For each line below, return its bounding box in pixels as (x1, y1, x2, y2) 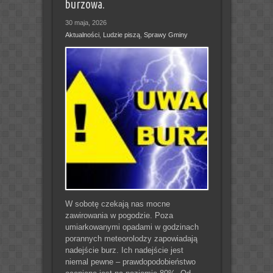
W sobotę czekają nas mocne (65, 199, 170, 208)
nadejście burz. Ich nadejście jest (65, 245, 183, 255)
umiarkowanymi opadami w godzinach (65, 222, 199, 232)
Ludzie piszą (102, 30, 140, 38)
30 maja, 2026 (65, 18, 107, 26)
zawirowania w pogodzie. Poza (65, 210, 173, 220)
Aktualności (65, 30, 99, 38)
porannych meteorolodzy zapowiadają (65, 233, 197, 243)
